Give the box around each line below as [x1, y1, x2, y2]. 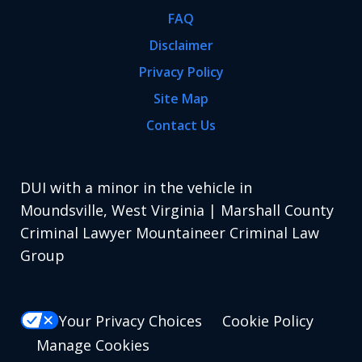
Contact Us [146, 116, 216, 135]
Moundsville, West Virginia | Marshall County [20, 200, 334, 221]
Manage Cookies [36, 335, 149, 355]
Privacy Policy [138, 63, 224, 82]
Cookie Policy [222, 310, 314, 330]
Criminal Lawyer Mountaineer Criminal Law [20, 223, 319, 243]
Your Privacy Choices [59, 310, 202, 330]
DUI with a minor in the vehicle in [20, 178, 252, 198]
